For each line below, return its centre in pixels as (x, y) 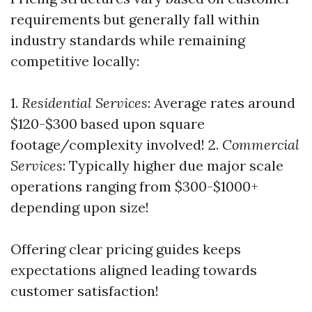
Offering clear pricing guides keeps (126, 249)
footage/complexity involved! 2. (115, 145)
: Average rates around (221, 103)
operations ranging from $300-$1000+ (134, 186)
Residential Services (83, 103)
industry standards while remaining (128, 40)
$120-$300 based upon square (108, 124)
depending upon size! (80, 207)
